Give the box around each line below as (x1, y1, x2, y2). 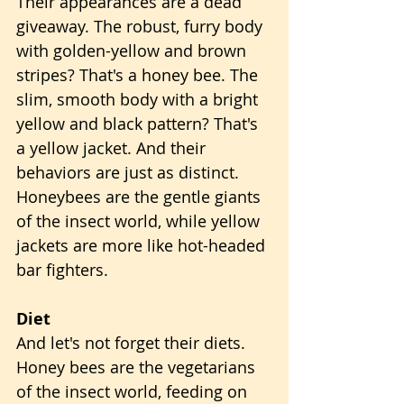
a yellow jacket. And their (16, 137, 210, 159)
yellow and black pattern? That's (16, 113, 262, 134)
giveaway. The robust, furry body (16, 15, 267, 37)
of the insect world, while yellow (16, 210, 264, 232)
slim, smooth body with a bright (16, 88, 262, 110)
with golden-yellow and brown (16, 40, 251, 61)
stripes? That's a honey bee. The (16, 64, 262, 86)
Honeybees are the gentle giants (16, 186, 265, 207)
